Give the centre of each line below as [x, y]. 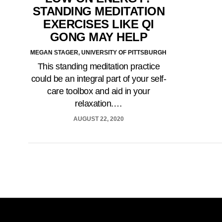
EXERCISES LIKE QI [99, 24]
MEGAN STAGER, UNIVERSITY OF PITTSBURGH [99, 53]
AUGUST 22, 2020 [98, 119]
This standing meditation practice [98, 67]
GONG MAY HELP [98, 37]
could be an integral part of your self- [98, 79]
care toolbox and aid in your [99, 91]
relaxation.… [99, 104]
